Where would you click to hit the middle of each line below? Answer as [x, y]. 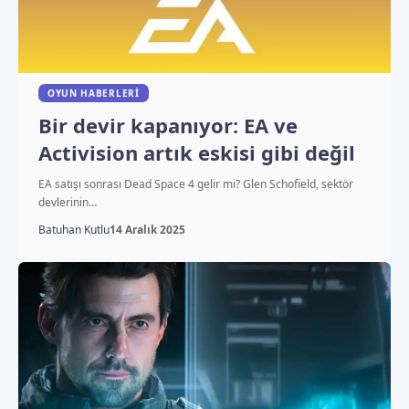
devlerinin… [67, 202]
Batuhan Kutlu [73, 229]
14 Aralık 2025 [147, 229]
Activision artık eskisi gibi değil [196, 152]
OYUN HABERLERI [93, 93]
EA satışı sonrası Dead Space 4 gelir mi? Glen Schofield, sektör [195, 184]
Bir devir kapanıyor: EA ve [168, 125]
